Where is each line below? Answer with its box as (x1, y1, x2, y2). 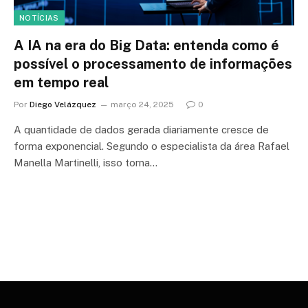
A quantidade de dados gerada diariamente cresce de (14, 123, 269, 135)
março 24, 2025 (111, 99, 174, 109)
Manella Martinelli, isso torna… (14, 156, 157, 168)
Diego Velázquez (30, 99, 96, 109)
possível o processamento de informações (14, 55, 292, 72)
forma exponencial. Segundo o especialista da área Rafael (14, 140, 289, 152)
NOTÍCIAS (19, 13, 59, 22)
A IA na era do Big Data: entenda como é (14, 36, 279, 54)
